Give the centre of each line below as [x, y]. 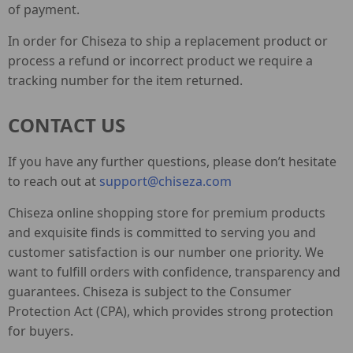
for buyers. [41, 331]
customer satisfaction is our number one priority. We [166, 252]
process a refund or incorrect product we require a [160, 61]
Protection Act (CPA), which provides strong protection [171, 311]
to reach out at [54, 181]
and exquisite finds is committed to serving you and [162, 232]
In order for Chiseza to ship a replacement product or [168, 41]
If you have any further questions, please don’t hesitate [172, 162]
